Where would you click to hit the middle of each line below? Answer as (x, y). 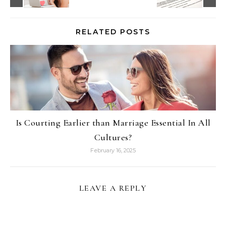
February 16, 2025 (113, 151)
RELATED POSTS (113, 32)
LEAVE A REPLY (113, 188)
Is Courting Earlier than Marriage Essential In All (113, 123)
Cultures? (113, 137)
